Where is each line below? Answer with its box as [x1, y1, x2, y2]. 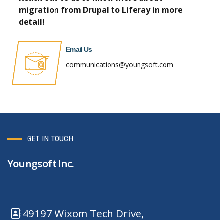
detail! [19, 16, 45, 27]
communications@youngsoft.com [66, 60, 173, 69]
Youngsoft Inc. [7, 157, 74, 170]
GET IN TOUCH [27, 134, 73, 144]
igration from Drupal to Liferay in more [27, 4, 183, 15]
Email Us [66, 45, 92, 53]
